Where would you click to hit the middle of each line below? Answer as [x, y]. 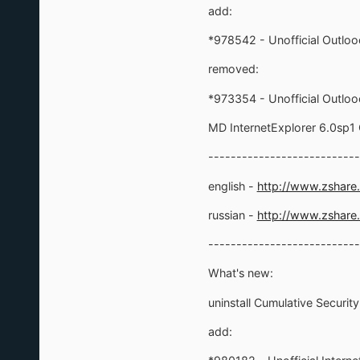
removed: [233, 69]
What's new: [240, 273]
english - [232, 186]
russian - [232, 215]
